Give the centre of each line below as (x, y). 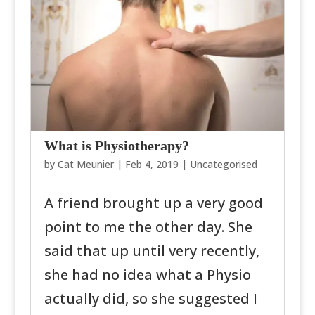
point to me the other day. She (148, 227)
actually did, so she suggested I (150, 298)
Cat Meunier (85, 164)
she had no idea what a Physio (147, 275)
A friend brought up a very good (153, 203)
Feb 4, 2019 (152, 164)
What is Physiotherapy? (116, 146)
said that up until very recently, (152, 251)
